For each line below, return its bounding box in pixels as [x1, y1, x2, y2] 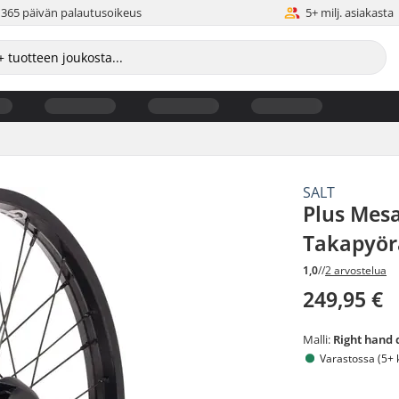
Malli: [303, 331, 334, 348]
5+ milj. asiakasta [305, 4, 395, 20]
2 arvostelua [325, 263, 387, 279]
